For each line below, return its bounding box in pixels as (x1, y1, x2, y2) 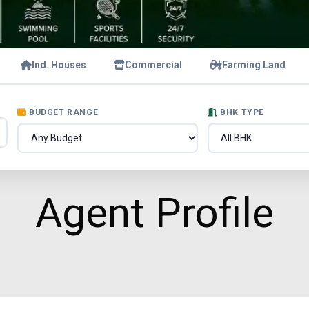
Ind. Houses (32, 59, 86, 70)
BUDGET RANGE (29, 108, 99, 117)
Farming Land (222, 59, 286, 70)
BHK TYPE (220, 108, 264, 117)
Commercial (125, 59, 182, 70)
